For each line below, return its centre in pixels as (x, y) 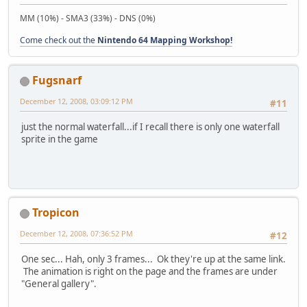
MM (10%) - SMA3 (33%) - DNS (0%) (88, 19)
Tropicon (56, 213)
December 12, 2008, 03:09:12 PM (76, 101)
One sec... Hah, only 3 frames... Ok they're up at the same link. (153, 259)
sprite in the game (60, 139)
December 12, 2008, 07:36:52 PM (76, 234)
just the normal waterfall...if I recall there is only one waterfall (150, 127)
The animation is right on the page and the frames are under (149, 272)
